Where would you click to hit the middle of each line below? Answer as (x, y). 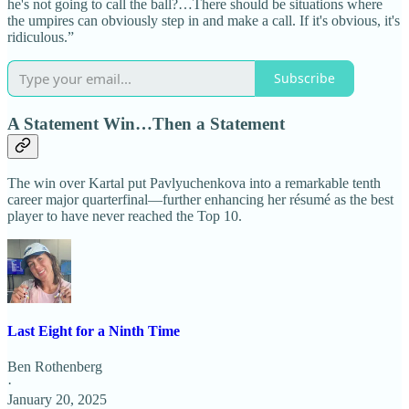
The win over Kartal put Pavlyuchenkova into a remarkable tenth (194, 184)
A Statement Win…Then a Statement (146, 123)
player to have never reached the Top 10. (125, 216)
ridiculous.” (41, 37)
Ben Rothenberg (55, 366)
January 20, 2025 (57, 399)
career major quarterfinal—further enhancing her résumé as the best (200, 200)
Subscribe (304, 79)
